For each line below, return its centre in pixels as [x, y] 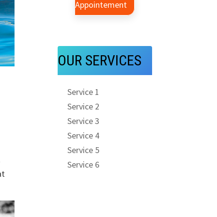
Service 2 [84, 106]
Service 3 [84, 121]
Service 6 [84, 164]
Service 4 [84, 135]
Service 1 [84, 92]
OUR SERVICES [100, 60]
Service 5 [84, 150]
